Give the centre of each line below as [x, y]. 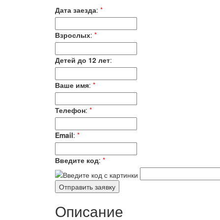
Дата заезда [76, 10]
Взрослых [73, 35]
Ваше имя [72, 85]
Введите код [77, 160]
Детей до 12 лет [82, 60]
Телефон [70, 110]
